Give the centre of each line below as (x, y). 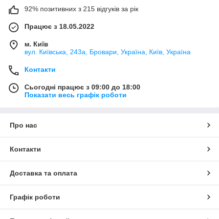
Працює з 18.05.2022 (59, 26)
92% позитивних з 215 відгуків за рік (81, 9)
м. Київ (36, 44)
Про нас (23, 125)
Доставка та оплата (44, 173)
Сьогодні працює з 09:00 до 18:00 (82, 87)
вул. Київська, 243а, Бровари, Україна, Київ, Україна (108, 52)
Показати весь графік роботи (76, 95)
